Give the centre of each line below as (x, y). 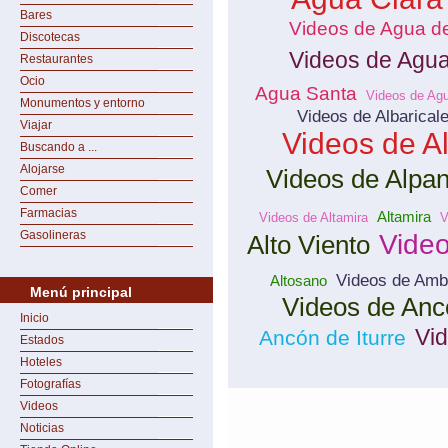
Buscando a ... (58, 147)
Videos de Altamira (313, 217)
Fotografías (50, 384)
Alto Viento (308, 245)
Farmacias (48, 213)
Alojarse (42, 169)
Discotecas (50, 37)
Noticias (42, 428)
